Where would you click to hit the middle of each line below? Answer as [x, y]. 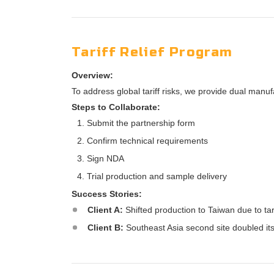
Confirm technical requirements [147, 141]
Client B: [106, 228]
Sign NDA [106, 159]
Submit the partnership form [141, 123]
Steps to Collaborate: [116, 107]
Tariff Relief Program [152, 53]
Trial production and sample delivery [157, 176]
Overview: [92, 76]
